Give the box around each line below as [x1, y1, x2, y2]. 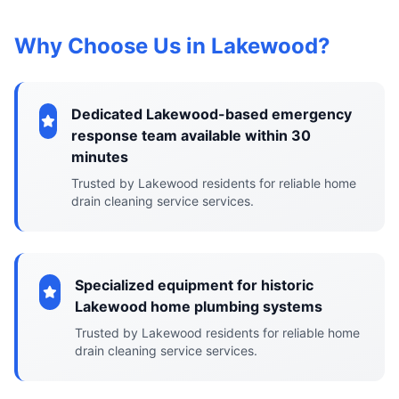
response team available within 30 [71, 126, 311, 144]
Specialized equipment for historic [74, 276, 313, 294]
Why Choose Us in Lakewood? [14, 33, 330, 59]
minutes [71, 148, 128, 166]
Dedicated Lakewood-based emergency [71, 105, 352, 123]
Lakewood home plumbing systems [74, 297, 322, 315]
